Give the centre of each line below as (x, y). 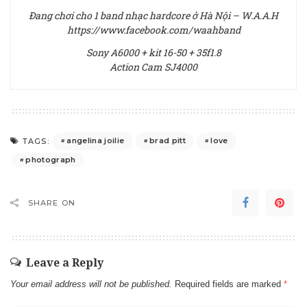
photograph (51, 159)
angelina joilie (96, 141)
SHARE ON (52, 202)
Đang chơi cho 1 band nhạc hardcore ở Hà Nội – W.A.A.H (153, 15)
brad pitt (167, 141)
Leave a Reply (65, 262)
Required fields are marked (229, 284)
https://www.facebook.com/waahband (153, 29)
